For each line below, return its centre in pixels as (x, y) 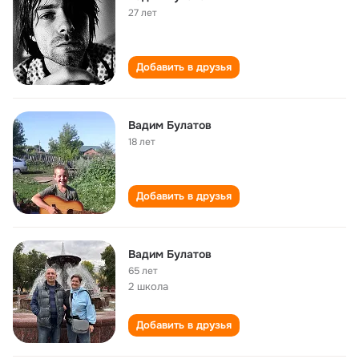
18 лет (142, 142)
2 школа (148, 286)
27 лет (143, 13)
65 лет (143, 271)
